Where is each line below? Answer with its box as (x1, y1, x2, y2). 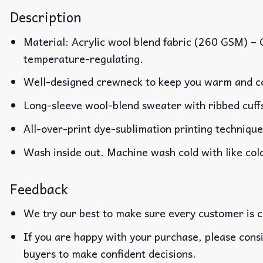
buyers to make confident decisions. (23, 244, 197, 262)
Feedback (10, 178, 68, 200)
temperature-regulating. (23, 49, 144, 67)
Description (10, 6, 81, 28)
